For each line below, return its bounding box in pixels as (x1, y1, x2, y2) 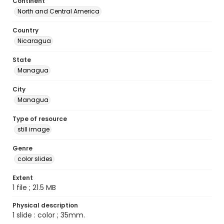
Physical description (12, 201, 78, 209)
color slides (17, 154, 52, 163)
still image (17, 125, 49, 133)
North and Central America (17, 7, 99, 15)
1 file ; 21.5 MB (12, 182, 56, 192)
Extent (12, 173, 33, 182)
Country (12, 26, 38, 34)
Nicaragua (17, 36, 51, 45)
